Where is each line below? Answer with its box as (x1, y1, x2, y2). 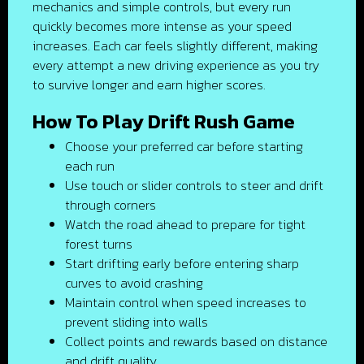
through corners (65, 195, 156, 214)
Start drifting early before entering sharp (65, 253, 299, 273)
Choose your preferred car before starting (65, 136, 303, 156)
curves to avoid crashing (65, 273, 203, 292)
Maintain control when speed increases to (65, 292, 306, 312)
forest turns (65, 234, 132, 253)
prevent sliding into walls (65, 312, 208, 331)
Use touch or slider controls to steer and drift (65, 175, 323, 195)
